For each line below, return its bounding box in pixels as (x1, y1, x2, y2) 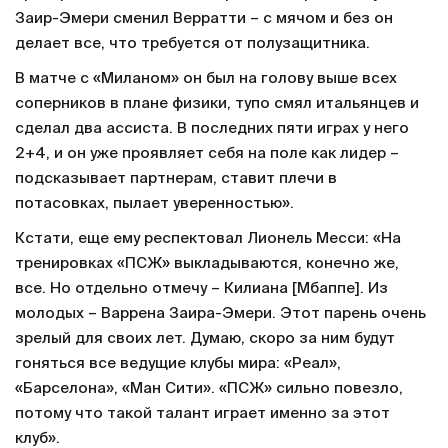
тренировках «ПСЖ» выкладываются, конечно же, (15, 256, 399, 272)
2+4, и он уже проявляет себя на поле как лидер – (15, 146, 399, 162)
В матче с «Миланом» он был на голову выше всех (15, 71, 397, 87)
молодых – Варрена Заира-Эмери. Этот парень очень (15, 306, 426, 322)
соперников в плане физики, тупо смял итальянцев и (15, 96, 419, 112)
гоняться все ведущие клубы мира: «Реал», (15, 356, 341, 372)
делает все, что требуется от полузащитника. (15, 36, 370, 52)
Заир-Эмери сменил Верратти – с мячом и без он (15, 11, 393, 27)
